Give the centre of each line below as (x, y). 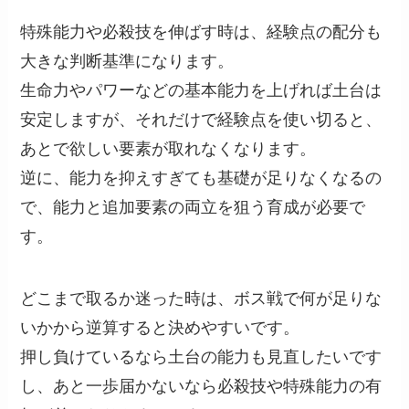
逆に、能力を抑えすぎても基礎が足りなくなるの (201, 178)
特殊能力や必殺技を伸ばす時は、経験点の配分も (201, 32)
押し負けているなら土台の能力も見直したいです (201, 357)
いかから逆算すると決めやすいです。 (160, 328)
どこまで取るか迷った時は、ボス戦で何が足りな (201, 299)
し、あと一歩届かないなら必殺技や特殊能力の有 (201, 387)
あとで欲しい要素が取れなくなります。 (168, 149)
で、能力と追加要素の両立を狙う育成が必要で (193, 208)
